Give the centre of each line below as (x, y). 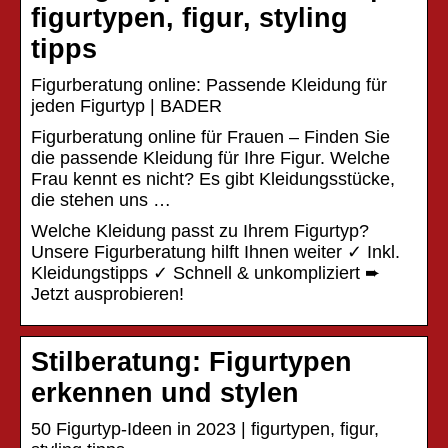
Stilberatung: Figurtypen (191, 361)
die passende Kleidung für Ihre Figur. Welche (210, 157)
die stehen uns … (101, 199)
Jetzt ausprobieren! (107, 293)
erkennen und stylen (165, 392)
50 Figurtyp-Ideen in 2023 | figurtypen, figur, (205, 428)
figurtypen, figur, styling (189, 17)
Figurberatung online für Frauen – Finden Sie (210, 136)
